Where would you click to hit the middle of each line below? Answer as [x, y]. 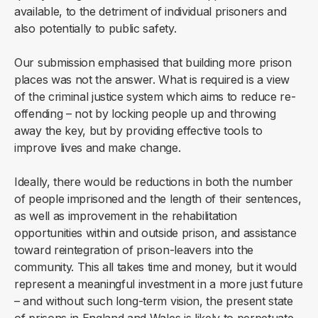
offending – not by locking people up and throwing [145, 114]
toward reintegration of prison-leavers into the [134, 250]
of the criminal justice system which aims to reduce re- [155, 97]
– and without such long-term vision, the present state [154, 301]
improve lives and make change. [98, 148]
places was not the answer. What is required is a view [152, 80]
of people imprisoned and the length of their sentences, [158, 199]
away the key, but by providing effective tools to [138, 131]
